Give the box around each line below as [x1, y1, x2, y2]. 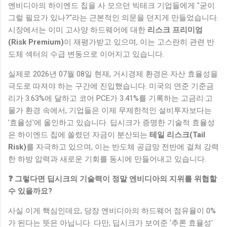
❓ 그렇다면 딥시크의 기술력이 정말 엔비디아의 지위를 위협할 [8, 174, 217, 183]
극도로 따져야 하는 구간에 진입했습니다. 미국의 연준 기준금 [8, 81, 214, 91]
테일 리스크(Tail [149, 130, 205, 139]
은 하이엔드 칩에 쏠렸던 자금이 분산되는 [8, 130, 149, 139]
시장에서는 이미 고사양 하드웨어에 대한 [8, 25, 147, 34]
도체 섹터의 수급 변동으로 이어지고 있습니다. [8, 49, 164, 59]
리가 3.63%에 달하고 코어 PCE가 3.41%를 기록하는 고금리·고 [8, 93, 213, 103]
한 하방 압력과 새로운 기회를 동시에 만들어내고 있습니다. [8, 154, 206, 164]
